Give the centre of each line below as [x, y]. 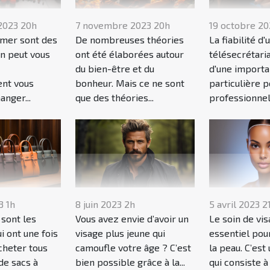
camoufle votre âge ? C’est [133, 248]
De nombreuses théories [130, 40]
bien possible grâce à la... [130, 262]
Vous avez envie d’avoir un [132, 219]
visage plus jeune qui [121, 233]
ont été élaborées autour [130, 54]
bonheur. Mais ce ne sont [130, 83]
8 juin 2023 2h [105, 204]
